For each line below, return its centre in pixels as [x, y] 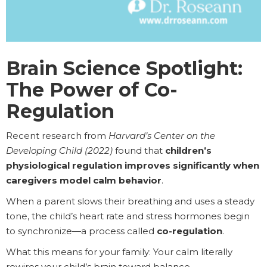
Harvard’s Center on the [162, 136]
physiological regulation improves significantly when [133, 166]
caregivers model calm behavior [84, 181]
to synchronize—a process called [81, 231]
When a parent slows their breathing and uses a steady [130, 201]
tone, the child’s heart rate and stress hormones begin [128, 216]
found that [139, 151]
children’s [188, 151]
